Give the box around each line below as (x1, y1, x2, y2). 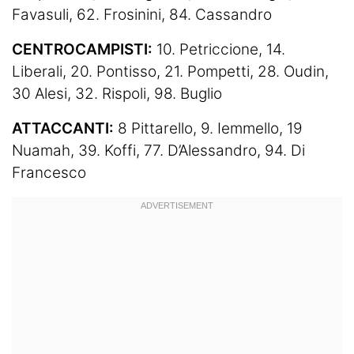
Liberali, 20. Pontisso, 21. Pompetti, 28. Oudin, (12, 62, 329, 81)
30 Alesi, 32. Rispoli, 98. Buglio (12, 85, 222, 104)
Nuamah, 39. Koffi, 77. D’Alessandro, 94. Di (12, 141, 305, 160)
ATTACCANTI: (12, 119, 118, 138)
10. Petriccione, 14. (153, 40, 285, 59)
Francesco (12, 164, 86, 183)
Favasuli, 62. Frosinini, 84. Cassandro (12, 6, 272, 24)
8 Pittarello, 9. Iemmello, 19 (118, 119, 303, 138)
